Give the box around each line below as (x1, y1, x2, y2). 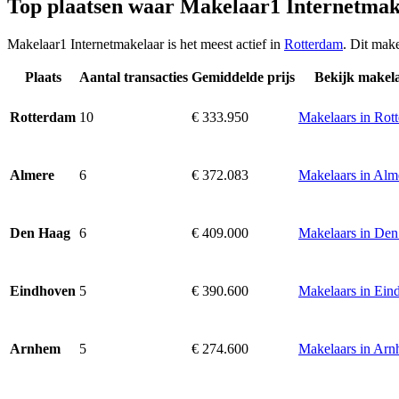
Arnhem (10, 341, 61, 357)
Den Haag (10, 225, 70, 241)
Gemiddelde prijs (191, 69, 295, 85)
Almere (10, 167, 54, 183)
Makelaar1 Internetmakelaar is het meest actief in (7, 36, 284, 52)
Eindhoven (10, 283, 76, 299)
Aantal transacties (79, 69, 188, 85)
